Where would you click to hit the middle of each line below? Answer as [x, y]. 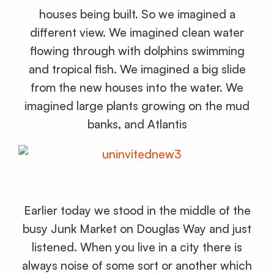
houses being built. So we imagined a [137, 14]
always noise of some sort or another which [137, 265]
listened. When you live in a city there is [137, 247]
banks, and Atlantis [137, 124]
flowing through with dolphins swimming [137, 51]
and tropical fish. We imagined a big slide [137, 69]
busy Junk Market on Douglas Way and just [137, 228]
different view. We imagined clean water [137, 33]
